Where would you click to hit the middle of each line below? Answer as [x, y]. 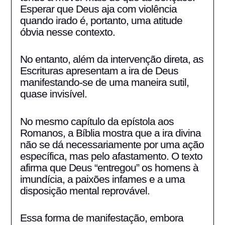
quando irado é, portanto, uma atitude [101, 20]
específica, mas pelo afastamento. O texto [111, 156]
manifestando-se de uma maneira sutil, [104, 82]
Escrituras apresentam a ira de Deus [99, 71]
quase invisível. [53, 94]
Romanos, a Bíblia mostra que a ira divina [110, 133]
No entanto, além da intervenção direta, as [111, 59]
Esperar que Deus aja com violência [98, 9]
